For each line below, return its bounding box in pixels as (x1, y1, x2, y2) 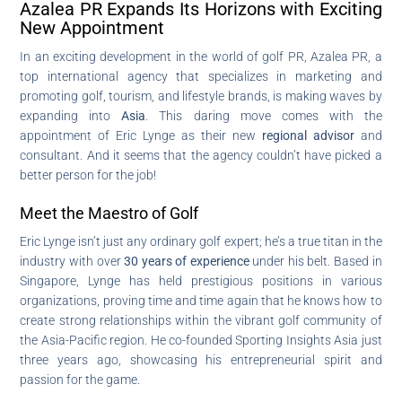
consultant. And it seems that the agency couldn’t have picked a (20, 147, 382, 162)
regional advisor (261, 127, 354, 143)
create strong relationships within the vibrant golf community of (20, 312, 382, 328)
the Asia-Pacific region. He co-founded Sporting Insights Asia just (20, 332, 382, 347)
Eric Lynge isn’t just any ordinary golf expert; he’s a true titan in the (20, 233, 382, 249)
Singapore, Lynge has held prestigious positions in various (20, 273, 382, 288)
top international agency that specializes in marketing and (20, 68, 382, 83)
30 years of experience (124, 253, 249, 268)
